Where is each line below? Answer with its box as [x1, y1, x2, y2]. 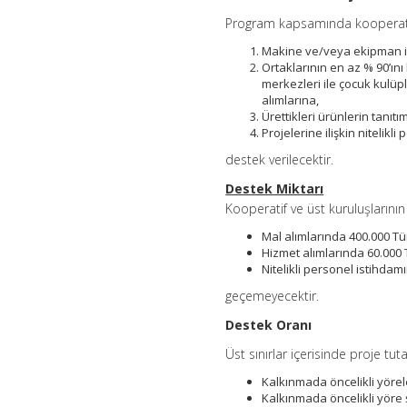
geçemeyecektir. [225, 286, 320, 304]
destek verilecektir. [225, 150, 334, 168]
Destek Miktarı [225, 179, 324, 197]
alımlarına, [262, 91, 320, 108]
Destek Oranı [225, 315, 313, 333]
